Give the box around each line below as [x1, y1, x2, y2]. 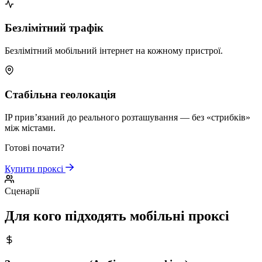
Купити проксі [5, 163, 65, 174]
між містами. [5, 122, 56, 133]
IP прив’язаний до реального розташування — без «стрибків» [5, 112, 250, 122]
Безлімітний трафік [5, 22, 104, 35]
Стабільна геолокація [5, 88, 116, 101]
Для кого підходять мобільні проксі [5, 208, 229, 223]
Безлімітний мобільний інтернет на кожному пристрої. [5, 46, 223, 56]
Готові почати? [5, 142, 64, 153]
